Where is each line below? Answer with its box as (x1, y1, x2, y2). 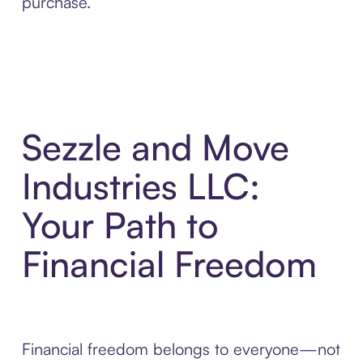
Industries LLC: (21, 164, 260, 209)
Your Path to (21, 203, 219, 248)
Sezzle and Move (21, 125, 289, 170)
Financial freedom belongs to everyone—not (21, 339, 340, 360)
